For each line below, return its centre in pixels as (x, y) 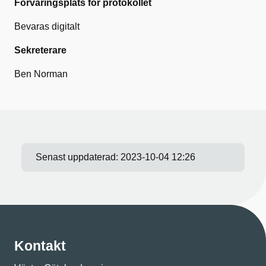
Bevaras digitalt (47, 26)
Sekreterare (40, 50)
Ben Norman (41, 74)
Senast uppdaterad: (78, 157)
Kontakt (40, 246)
